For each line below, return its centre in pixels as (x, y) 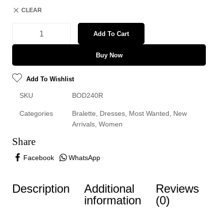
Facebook (38, 158)
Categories (36, 113)
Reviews (177, 188)
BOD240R (88, 95)
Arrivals (83, 124)
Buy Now (109, 55)
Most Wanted (149, 113)
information (113, 200)
